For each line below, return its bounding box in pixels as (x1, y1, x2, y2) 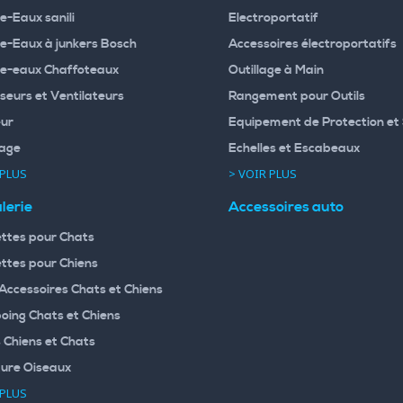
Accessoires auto (228, 197, 344, 216)
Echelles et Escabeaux (228, 139, 360, 157)
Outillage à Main (228, 61, 324, 78)
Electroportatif (228, 9, 318, 26)
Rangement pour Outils (228, 87, 365, 104)
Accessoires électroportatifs (228, 35, 397, 52)
